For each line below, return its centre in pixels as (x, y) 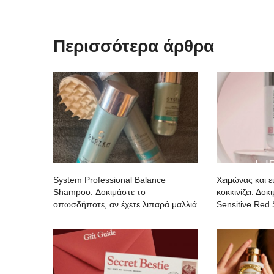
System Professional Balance (109, 180)
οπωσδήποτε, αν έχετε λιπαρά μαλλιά (125, 204)
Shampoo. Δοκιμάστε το (99, 192)
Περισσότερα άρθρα (134, 46)
